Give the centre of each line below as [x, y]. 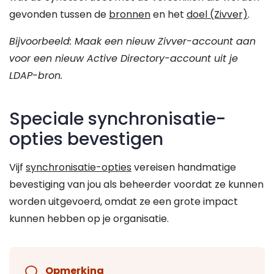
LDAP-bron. [36, 76]
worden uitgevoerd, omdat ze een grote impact [124, 202]
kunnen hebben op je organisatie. [89, 219]
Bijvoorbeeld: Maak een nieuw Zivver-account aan [132, 42]
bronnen [130, 15]
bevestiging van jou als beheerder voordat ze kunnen [136, 185]
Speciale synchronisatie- [117, 119]
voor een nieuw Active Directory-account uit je [124, 59]
